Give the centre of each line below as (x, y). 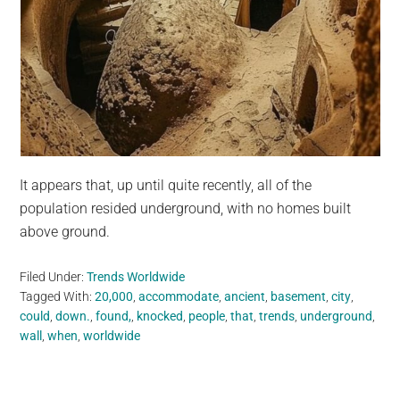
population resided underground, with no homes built (186, 208)
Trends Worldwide (136, 276)
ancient (245, 296)
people (207, 316)
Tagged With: (58, 296)
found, (114, 316)
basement (299, 296)
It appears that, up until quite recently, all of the (166, 185)
